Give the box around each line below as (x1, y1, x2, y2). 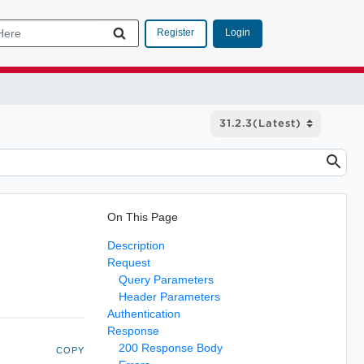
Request (106, 255, 150, 269)
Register (157, 27, 194, 38)
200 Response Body (118, 340, 223, 354)
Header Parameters (118, 289, 220, 303)
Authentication (106, 306, 180, 320)
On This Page (106, 210, 178, 223)
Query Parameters (118, 272, 214, 286)
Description (106, 238, 165, 252)
